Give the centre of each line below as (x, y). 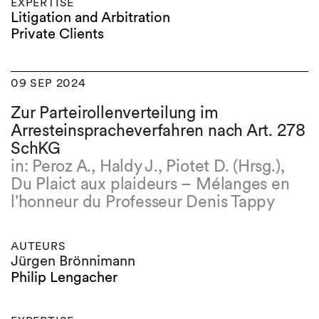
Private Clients (57, 33)
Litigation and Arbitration (90, 17)
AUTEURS (38, 246)
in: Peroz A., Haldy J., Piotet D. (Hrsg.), (148, 166)
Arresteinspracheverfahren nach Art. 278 (158, 130)
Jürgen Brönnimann (73, 261)
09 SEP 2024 (48, 83)
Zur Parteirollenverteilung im (115, 113)
